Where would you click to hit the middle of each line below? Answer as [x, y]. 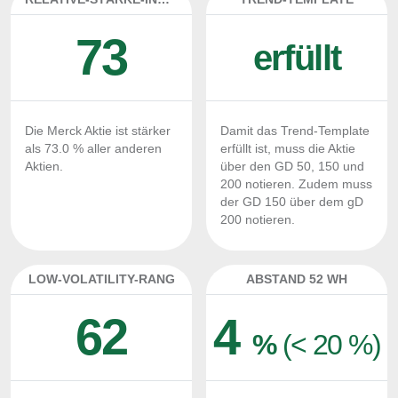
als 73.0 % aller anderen [93, 149]
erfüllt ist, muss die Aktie [288, 149]
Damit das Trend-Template [295, 131]
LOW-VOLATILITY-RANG [101, 279]
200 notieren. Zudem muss [296, 184]
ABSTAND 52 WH [297, 279]
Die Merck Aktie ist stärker [98, 131]
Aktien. [44, 167]
